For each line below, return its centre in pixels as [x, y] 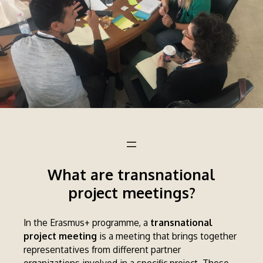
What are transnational [131, 175]
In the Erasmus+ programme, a [87, 223]
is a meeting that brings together [167, 236]
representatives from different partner [102, 250]
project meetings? [131, 193]
